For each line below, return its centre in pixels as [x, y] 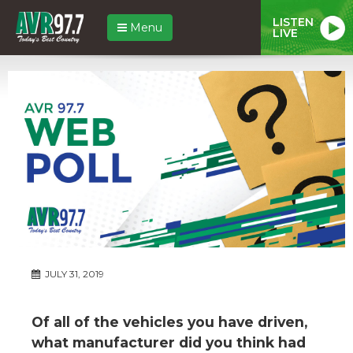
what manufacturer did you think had [169, 342]
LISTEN [293, 22]
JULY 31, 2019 [73, 273]
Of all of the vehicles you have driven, [169, 321]
